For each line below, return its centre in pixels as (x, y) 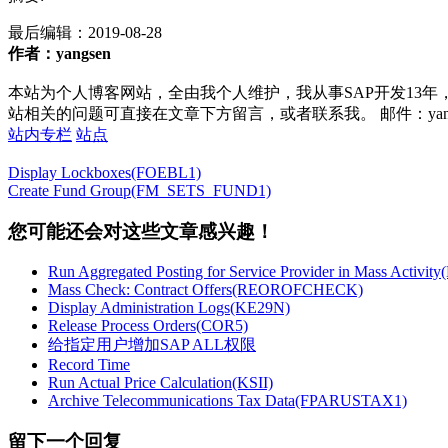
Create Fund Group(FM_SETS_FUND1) (139, 190)
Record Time (89, 365)
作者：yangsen (59, 53)
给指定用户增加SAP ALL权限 (152, 345)
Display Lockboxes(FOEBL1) (104, 172)
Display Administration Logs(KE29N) (169, 308)
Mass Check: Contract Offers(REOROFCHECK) (205, 290)
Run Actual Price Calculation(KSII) (160, 383)
